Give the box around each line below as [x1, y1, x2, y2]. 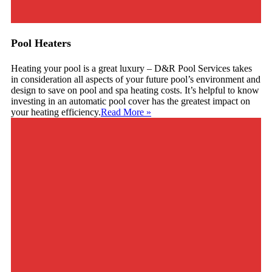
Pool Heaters [11, 36, 71, 49]
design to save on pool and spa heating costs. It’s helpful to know [11, 84, 259, 95]
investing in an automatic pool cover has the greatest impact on [11, 95, 250, 106]
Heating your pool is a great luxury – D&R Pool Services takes [11, 63, 252, 73]
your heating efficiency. [11, 106, 101, 117]
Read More [101, 106, 144, 117]
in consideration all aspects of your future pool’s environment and [11, 73, 260, 84]
